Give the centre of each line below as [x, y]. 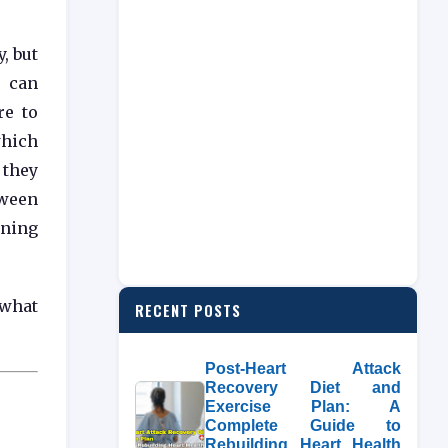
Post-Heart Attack [303, 368]
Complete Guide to [303, 425]
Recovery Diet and [303, 387]
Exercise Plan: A [303, 406]
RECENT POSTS [188, 310]
